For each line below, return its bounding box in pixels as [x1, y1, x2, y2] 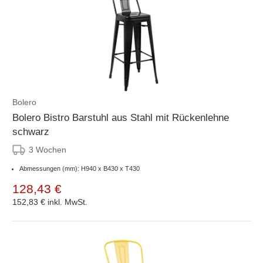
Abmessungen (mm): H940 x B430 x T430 [19, 164, 140, 172]
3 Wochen [29, 144, 66, 154]
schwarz [12, 126, 49, 137]
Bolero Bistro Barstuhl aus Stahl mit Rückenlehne [12, 112, 229, 123]
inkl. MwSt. [48, 197, 87, 207]
